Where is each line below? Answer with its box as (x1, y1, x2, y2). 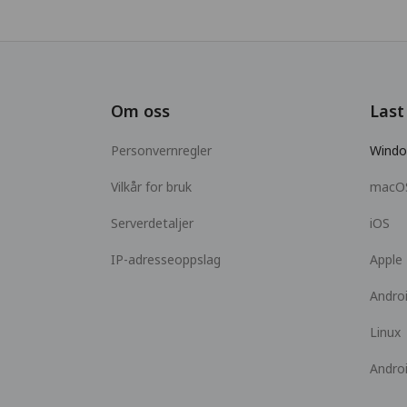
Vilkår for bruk (111, 178, 192, 195)
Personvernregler (111, 142, 212, 159)
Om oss (111, 100, 170, 122)
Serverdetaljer (111, 214, 194, 232)
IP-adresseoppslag (111, 251, 221, 268)
